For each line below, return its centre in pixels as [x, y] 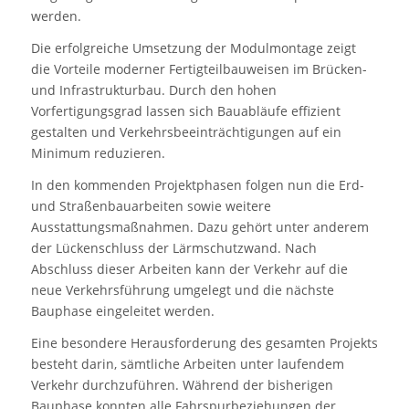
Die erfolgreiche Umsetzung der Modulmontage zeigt [193, 47]
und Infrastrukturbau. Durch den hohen [153, 89]
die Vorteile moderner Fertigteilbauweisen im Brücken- [199, 68]
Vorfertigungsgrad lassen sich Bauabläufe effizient [185, 110]
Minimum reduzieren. [98, 152]
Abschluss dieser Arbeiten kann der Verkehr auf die [189, 268]
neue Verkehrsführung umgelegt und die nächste [182, 289]
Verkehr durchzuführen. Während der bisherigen [182, 384]
